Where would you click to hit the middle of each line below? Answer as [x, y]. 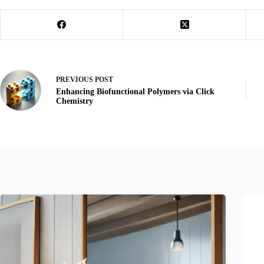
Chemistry [75, 101]
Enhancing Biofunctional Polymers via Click [135, 92]
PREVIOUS [75, 80]
